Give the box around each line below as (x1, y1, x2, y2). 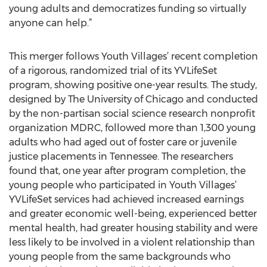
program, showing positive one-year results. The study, (9, 79, 257, 91)
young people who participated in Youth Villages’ (9, 179, 237, 191)
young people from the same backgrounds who (9, 251, 231, 262)
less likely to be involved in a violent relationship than (9, 237, 255, 248)
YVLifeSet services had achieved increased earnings (9, 194, 244, 205)
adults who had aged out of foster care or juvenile (9, 136, 237, 148)
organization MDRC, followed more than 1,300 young (9, 122, 256, 133)
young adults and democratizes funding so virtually (9, 3, 246, 14)
